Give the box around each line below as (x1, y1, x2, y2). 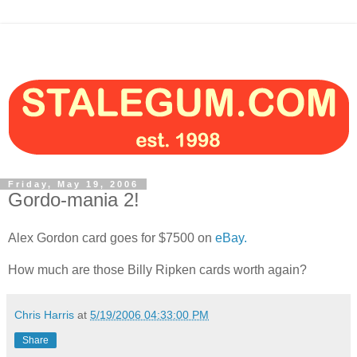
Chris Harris (14, 308, 74, 321)
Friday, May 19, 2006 (8, 179, 139, 189)
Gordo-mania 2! (8, 189, 139, 210)
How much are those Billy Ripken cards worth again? (8, 262, 307, 277)
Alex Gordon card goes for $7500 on (8, 230, 215, 245)
